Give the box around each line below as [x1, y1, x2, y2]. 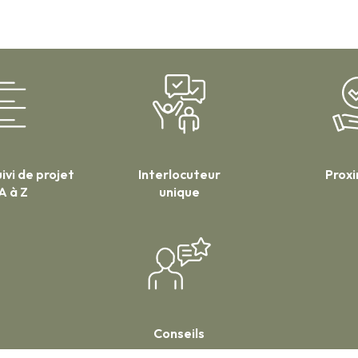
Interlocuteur [137, 165, 221, 182]
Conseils [153, 324, 205, 341]
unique [158, 183, 200, 200]
